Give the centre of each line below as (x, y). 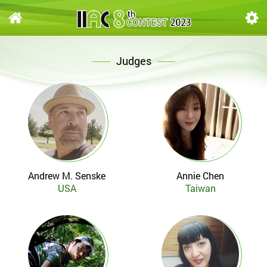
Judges (133, 61)
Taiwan (200, 188)
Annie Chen (200, 176)
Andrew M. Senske (67, 176)
